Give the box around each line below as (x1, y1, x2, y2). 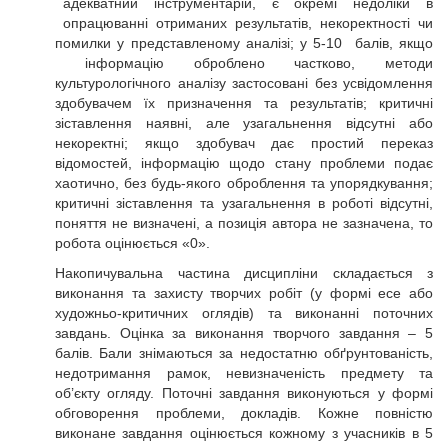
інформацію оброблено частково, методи (55, 55, 433, 71)
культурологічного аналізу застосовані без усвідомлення (55, 75, 433, 91)
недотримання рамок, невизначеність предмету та (55, 365, 433, 381)
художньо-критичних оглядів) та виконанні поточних (55, 305, 433, 321)
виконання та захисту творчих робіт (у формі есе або (55, 285, 433, 301)
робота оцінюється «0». (55, 235, 210, 251)
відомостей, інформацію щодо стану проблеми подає (55, 155, 433, 171)
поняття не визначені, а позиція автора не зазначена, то (55, 215, 433, 231)
